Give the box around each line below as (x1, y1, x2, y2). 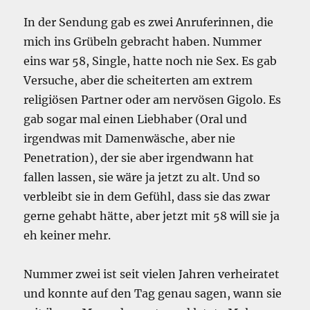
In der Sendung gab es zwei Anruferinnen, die (24, 15, 274, 30)
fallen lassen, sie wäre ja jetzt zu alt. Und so (24, 170, 261, 185)
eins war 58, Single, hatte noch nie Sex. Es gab (24, 54, 277, 69)
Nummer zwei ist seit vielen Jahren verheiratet (24, 267, 280, 282)
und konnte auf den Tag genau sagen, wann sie (24, 286, 282, 301)
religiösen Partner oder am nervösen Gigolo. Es (24, 93, 282, 107)
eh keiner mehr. (24, 228, 111, 243)
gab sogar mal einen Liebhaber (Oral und (24, 112, 248, 127)
